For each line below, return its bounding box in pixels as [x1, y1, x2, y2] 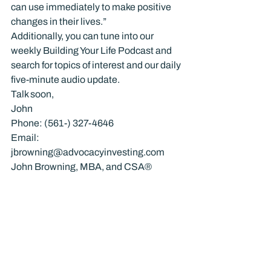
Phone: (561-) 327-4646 [11, 117, 114, 128]
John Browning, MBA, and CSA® [11, 161, 152, 172]
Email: [11, 132, 41, 143]
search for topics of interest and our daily [11, 59, 183, 70]
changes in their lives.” [11, 16, 106, 27]
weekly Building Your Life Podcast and [11, 45, 174, 56]
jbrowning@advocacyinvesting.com [11, 146, 165, 157]
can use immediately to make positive [11, 1, 173, 12]
